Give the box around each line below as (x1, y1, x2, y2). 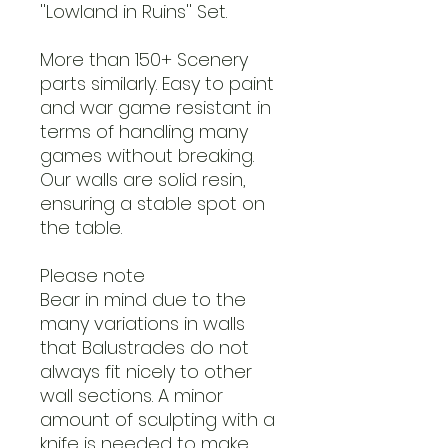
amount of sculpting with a (40, 406, 275, 432)
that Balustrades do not (40, 334, 249, 360)
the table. (40, 214, 122, 240)
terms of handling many (40, 118, 248, 144)
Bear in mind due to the (40, 286, 246, 312)
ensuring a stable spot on (40, 190, 265, 216)
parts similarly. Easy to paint (40, 70, 274, 96)
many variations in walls (40, 310, 245, 336)
